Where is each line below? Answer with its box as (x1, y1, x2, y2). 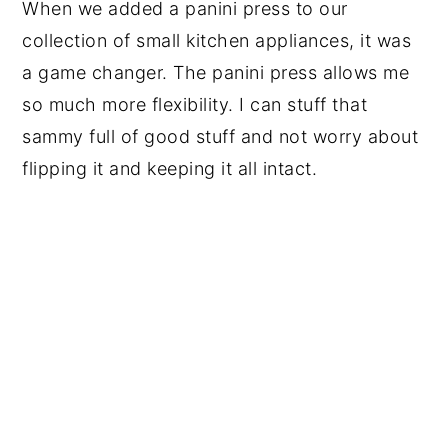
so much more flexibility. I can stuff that (22, 94, 368, 115)
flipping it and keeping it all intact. (22, 158, 318, 179)
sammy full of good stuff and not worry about (22, 126, 419, 147)
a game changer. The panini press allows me (22, 62, 410, 83)
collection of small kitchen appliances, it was (22, 30, 412, 51)
